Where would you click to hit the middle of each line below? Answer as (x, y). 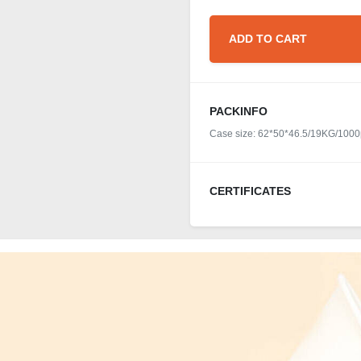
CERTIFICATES (250, 191)
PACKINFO (239, 111)
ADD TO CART (268, 39)
